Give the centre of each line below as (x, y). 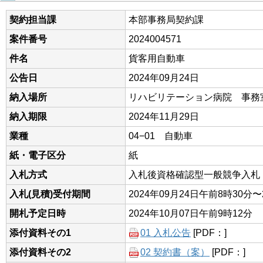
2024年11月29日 (164, 116)
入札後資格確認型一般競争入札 (194, 174)
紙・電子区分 (38, 155)
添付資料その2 (40, 252)
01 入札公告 (166, 232)
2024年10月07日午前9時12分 (190, 213)
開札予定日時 (38, 213)
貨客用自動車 (157, 58)
